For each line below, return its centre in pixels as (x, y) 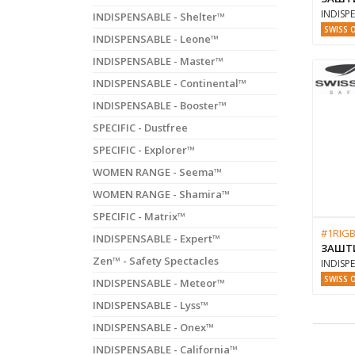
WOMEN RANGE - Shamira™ (161, 194)
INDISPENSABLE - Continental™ (170, 83)
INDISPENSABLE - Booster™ (160, 105)
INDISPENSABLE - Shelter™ (159, 17)
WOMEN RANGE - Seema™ (157, 172)
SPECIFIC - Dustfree (140, 128)
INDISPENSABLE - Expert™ (157, 239)
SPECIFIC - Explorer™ (144, 150)
